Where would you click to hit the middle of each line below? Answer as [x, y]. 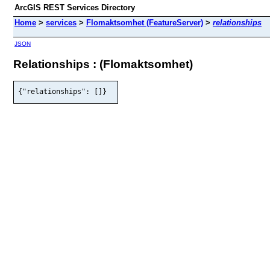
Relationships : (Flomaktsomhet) [103, 64]
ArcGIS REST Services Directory [75, 8]
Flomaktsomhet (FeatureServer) [145, 23]
